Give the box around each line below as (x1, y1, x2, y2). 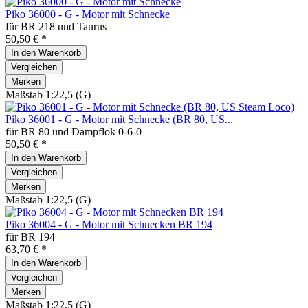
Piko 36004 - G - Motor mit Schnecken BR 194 (5, 218, 212, 230)
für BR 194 (5, 230, 55, 243)
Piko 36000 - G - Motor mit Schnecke (5, 8, 170, 20)
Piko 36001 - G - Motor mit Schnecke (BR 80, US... (5, 113, 233, 125)
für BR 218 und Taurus (5, 20, 107, 32)
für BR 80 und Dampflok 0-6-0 (5, 125, 142, 137)
